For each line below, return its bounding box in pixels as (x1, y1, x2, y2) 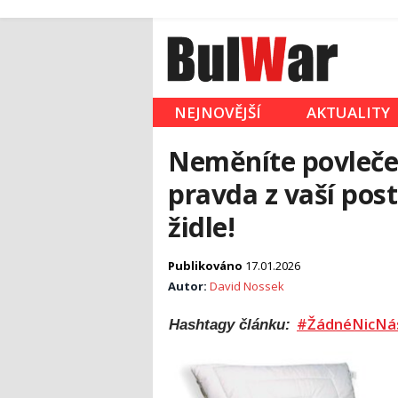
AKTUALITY (306, 102, 390, 123)
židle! (168, 209, 235, 246)
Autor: (168, 278, 210, 295)
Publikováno (168, 258, 245, 275)
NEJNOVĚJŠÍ (174, 102, 261, 123)
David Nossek (210, 278, 284, 295)
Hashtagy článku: (169, 316, 295, 333)
